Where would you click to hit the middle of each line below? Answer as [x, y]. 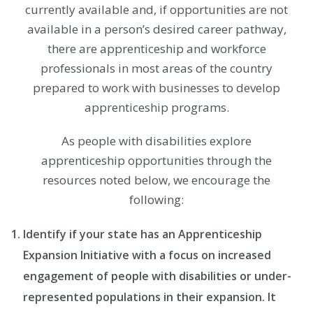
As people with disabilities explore [156, 141]
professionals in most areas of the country [156, 68]
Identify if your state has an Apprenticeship [143, 234]
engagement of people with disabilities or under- [157, 276]
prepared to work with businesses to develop [156, 88]
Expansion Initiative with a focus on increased [147, 255]
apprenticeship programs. [156, 107]
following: [156, 199]
